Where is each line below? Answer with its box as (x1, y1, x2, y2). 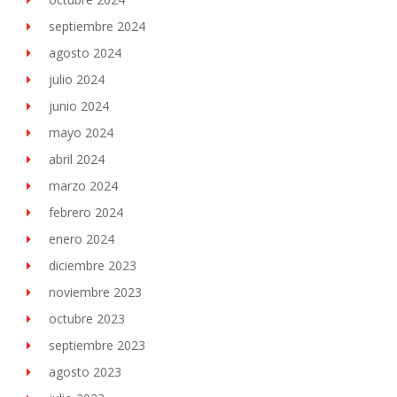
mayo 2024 (49, 123, 113, 141)
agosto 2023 (49, 362, 121, 380)
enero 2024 (49, 230, 114, 247)
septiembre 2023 (49, 336, 145, 354)
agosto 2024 (49, 43, 121, 61)
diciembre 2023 (49, 256, 136, 274)
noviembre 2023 (49, 283, 142, 300)
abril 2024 (49, 150, 105, 167)
